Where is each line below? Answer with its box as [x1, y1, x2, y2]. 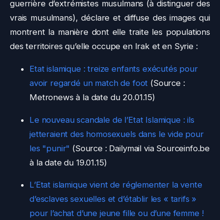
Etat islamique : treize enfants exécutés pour [29, 63, 198, 74]
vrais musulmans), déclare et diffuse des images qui [10, 13, 210, 23]
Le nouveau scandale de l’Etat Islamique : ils [29, 114, 194, 125]
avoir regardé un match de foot [29, 78, 148, 88]
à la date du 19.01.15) [29, 157, 107, 167]
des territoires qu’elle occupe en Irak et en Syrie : [10, 41, 198, 51]
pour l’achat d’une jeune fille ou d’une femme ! [29, 208, 204, 219]
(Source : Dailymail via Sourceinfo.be [70, 143, 210, 153]
